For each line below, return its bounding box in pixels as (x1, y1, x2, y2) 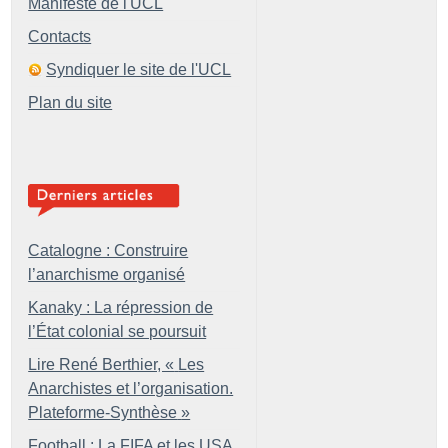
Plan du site (28, 93, 113, 111)
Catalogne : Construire (28, 241, 189, 259)
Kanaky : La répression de (28, 298, 214, 316)
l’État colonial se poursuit (28, 322, 207, 340)
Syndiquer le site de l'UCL (46, 60, 232, 78)
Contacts (28, 27, 92, 45)
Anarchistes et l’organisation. (28, 379, 234, 397)
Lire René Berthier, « (28, 355, 175, 373)
